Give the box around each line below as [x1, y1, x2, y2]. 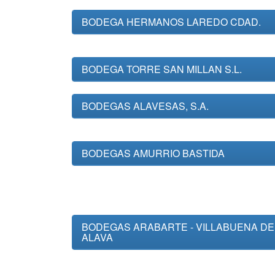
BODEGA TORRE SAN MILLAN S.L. [82, 62, 242, 76]
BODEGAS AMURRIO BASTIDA [82, 146, 225, 160]
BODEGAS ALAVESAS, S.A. [82, 99, 209, 113]
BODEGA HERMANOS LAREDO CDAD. [82, 15, 261, 29]
